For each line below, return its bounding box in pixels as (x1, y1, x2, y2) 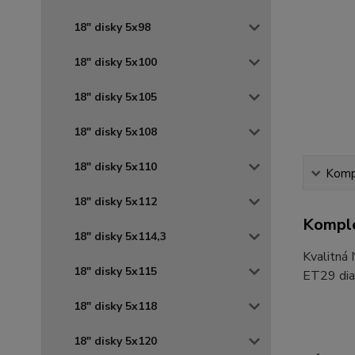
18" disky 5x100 (74, 55, 157, 70)
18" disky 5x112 (74, 194, 157, 209)
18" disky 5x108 (74, 124, 157, 139)
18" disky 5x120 (74, 334, 157, 349)
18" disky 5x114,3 (74, 229, 166, 244)
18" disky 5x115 (74, 264, 157, 279)
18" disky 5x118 (74, 299, 157, 314)
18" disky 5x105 (74, 90, 157, 105)
